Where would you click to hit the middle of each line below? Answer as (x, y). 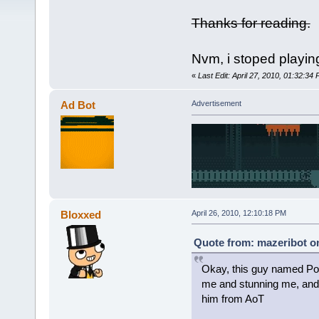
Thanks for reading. (251, 23)
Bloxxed (81, 214)
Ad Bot (78, 105)
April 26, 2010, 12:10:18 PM (239, 213)
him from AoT (232, 298)
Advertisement (216, 104)
